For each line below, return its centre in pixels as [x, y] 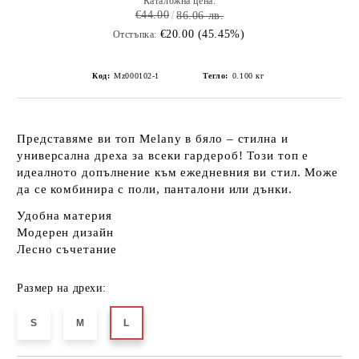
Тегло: [215, 76]
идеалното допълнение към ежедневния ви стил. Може [178, 172]
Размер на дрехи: [62, 288]
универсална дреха [73, 155]
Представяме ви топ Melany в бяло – [127, 139]
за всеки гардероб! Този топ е [219, 155]
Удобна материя [65, 216]
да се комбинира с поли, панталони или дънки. [155, 189]
